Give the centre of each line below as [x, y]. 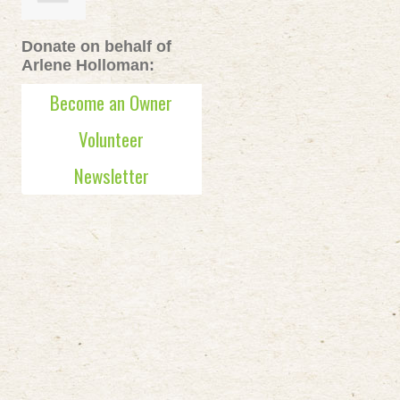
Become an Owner [112, 102]
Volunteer [112, 139]
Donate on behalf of [96, 46]
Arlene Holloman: [87, 65]
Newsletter [111, 175]
